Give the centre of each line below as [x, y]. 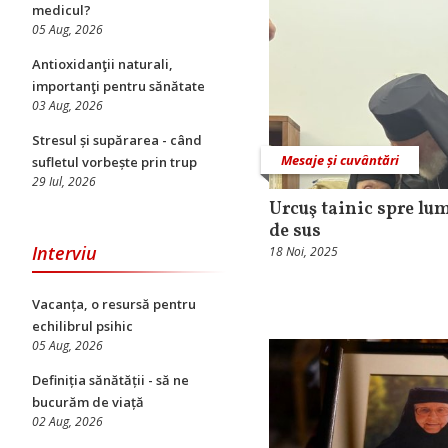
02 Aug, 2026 [67, 421]
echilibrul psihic [82, 326]
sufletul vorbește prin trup [114, 162]
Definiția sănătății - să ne [110, 380]
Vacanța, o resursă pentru [114, 304]
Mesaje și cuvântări [340, 159]
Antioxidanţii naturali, [102, 64]
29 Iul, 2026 [64, 181]
